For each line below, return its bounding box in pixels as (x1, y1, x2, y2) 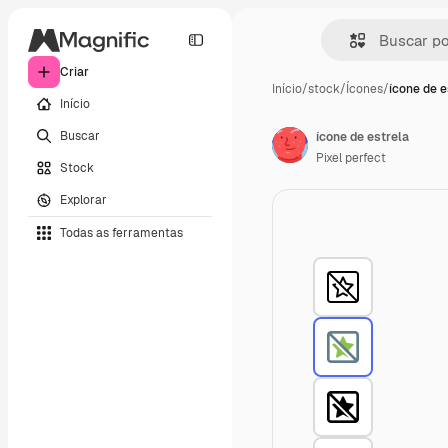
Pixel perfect (316, 150, 386, 166)
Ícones (346, 81, 383, 97)
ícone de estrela (316, 129, 409, 145)
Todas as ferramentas (60, 224, 183, 241)
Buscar (60, 127, 100, 144)
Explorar (60, 191, 107, 208)
